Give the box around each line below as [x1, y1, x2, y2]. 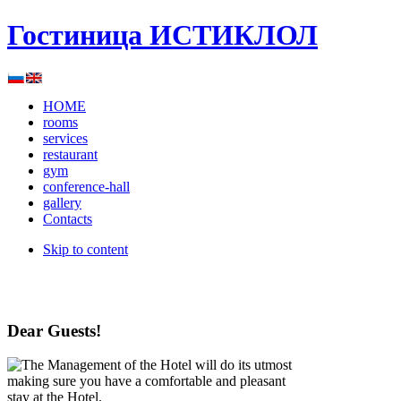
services [43, 130, 88, 146]
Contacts [43, 210, 92, 226]
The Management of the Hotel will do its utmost [21, 357, 292, 373]
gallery [43, 194, 81, 210]
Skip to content [43, 241, 128, 257]
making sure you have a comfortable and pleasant [7, 373, 286, 389]
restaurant [43, 146, 98, 162]
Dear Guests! [7, 320, 101, 340]
